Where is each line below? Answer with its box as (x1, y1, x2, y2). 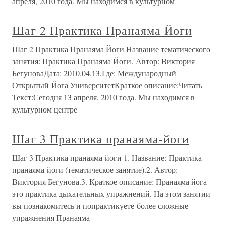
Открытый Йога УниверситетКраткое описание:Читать (12, 80, 202, 90)
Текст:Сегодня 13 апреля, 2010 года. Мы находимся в (12, 92, 195, 102)
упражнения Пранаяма (12, 212, 90, 223)
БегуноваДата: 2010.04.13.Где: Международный (12, 68, 176, 78)
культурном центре (12, 104, 77, 115)
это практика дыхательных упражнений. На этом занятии (12, 188, 210, 199)
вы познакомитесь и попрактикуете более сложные (12, 200, 188, 211)
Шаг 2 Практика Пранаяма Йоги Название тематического (12, 44, 210, 54)
